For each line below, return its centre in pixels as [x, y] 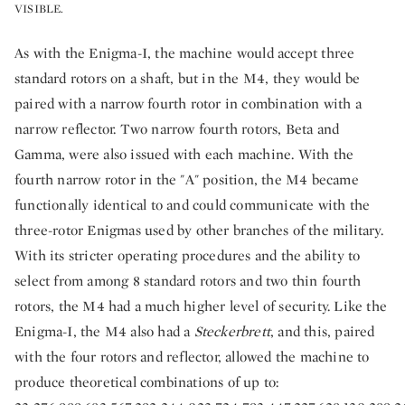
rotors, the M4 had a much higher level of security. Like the [201, 306]
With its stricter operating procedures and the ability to [188, 255]
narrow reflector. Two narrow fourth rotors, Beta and [177, 128]
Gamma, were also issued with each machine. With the [184, 154]
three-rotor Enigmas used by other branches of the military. [199, 230]
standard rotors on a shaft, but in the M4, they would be [188, 78]
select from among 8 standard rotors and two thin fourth [188, 280]
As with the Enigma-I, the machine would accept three [185, 52]
